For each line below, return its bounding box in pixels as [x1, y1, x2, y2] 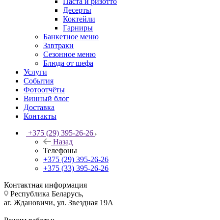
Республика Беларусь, [8, 189, 83, 198]
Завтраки [43, 41, 74, 50]
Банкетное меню [43, 32, 99, 41]
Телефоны [43, 146, 77, 155]
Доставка [24, 103, 55, 111]
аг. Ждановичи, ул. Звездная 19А [4, 198, 113, 207]
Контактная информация [4, 180, 87, 189]
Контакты [24, 111, 56, 120]
